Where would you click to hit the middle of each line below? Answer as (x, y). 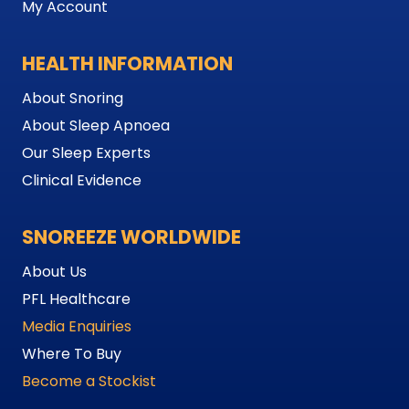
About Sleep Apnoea (96, 126)
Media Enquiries (77, 327)
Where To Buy (72, 354)
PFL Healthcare (76, 299)
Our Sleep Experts (86, 153)
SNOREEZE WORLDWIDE (131, 237)
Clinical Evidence (82, 181)
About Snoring (73, 99)
